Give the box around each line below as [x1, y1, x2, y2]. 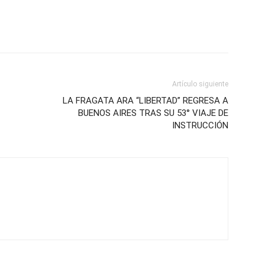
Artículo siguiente [172, 79, 228, 88]
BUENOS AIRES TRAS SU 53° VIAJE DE [78, 107, 228, 118]
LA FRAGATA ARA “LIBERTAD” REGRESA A [63, 95, 228, 106]
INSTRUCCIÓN [172, 119, 228, 131]
